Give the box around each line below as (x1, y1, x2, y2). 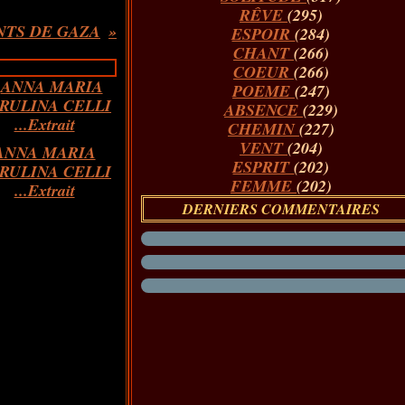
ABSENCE (223, 99, 303, 121)
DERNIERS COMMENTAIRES (182, 199, 380, 219)
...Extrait (14, 179, 75, 202)
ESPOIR (231, 23, 296, 45)
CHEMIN (227, 118, 299, 140)
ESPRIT (232, 155, 295, 178)
